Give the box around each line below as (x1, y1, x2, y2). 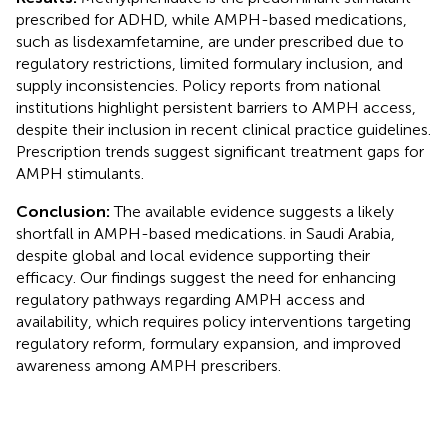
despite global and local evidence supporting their (16, 245, 370, 265)
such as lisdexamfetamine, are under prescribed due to (16, 31, 404, 51)
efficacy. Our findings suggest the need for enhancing (16, 267, 396, 287)
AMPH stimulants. (16, 163, 144, 183)
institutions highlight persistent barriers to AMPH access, (16, 97, 416, 117)
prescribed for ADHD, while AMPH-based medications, (16, 9, 407, 29)
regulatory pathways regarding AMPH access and (16, 289, 365, 309)
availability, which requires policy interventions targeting (16, 311, 411, 331)
